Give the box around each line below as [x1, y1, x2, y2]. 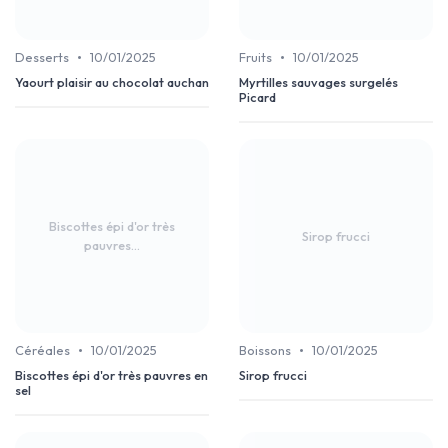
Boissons [239, 342, 291, 359]
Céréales [15, 342, 70, 359]
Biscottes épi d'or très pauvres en [15, 367, 208, 384]
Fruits [239, 49, 272, 66]
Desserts [15, 49, 69, 66]
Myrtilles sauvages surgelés [239, 74, 398, 91]
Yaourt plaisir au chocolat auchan [15, 74, 209, 91]
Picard [239, 89, 276, 106]
